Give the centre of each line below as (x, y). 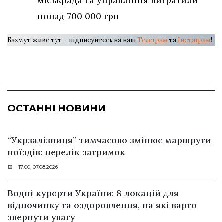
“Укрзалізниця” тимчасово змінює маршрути (109, 140)
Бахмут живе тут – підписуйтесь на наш (72, 40)
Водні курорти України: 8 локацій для (93, 193)
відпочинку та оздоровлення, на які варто (102, 205)
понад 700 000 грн (78, 16)
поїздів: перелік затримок (66, 152)
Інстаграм (194, 40)
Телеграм (152, 40)
